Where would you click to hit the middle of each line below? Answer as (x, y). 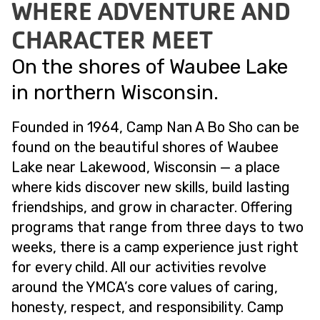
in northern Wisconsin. (115, 92)
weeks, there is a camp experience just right (155, 247)
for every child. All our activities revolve (139, 267)
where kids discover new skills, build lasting (151, 187)
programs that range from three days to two (157, 227)
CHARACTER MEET (112, 40)
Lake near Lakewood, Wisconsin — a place (146, 167)
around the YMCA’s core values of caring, (145, 287)
